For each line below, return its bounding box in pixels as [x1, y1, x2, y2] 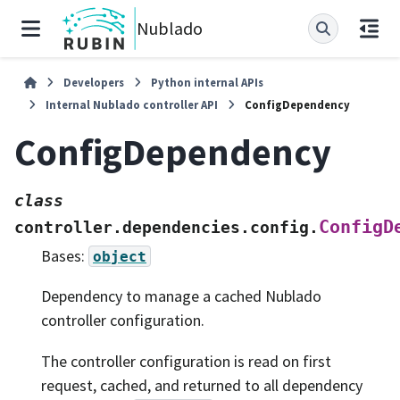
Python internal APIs [151, 75, 264, 89]
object [93, 247, 146, 265]
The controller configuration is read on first [41, 350, 331, 371]
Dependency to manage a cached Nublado [41, 286, 321, 307]
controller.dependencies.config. [14, 217, 319, 237]
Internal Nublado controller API [46, 97, 218, 112]
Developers [63, 75, 125, 89]
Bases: [41, 245, 88, 266]
